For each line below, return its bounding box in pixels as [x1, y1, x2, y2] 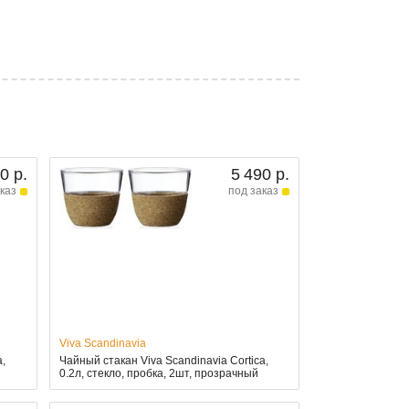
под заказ [227, 184, 278, 198]
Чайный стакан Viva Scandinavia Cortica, [58, 354, 268, 368]
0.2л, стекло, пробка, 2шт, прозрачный [58, 367, 258, 381]
